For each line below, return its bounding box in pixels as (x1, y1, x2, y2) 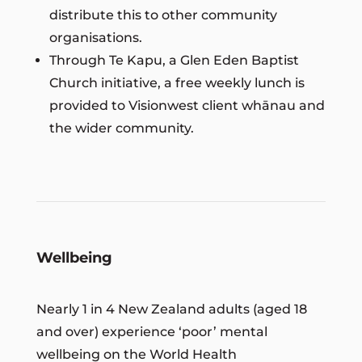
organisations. (48, 29, 142, 45)
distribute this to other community (48, 6, 277, 23)
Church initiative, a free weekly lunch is (48, 74, 305, 90)
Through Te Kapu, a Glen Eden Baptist (48, 52, 299, 68)
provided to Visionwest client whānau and (48, 97, 325, 113)
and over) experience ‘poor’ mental (36, 323, 267, 339)
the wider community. (48, 120, 194, 136)
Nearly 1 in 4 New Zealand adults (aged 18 (36, 301, 307, 317)
